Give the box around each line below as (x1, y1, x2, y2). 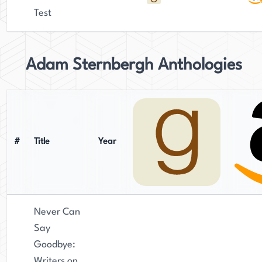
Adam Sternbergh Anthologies (26, 57, 242, 74)
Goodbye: (34, 240, 75, 250)
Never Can (34, 207, 80, 217)
